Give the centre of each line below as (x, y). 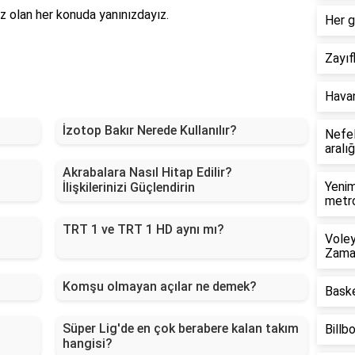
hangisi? (87, 344)
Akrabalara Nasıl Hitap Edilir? (147, 173)
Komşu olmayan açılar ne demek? (159, 287)
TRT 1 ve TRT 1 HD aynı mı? (143, 230)
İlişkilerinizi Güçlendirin (128, 188)
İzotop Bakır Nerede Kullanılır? (149, 131)
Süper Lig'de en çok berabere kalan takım (180, 329)
